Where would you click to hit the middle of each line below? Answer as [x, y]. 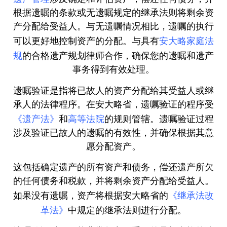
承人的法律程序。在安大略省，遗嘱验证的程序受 [113, 105]
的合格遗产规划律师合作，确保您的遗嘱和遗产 [118, 57]
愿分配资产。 [113, 147]
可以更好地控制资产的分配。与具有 [86, 42]
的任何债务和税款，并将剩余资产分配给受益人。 [113, 182]
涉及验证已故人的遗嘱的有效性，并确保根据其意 [113, 133]
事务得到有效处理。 [113, 70]
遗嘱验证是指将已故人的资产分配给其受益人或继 [113, 91]
